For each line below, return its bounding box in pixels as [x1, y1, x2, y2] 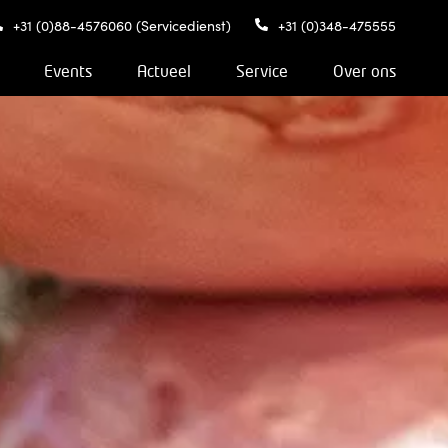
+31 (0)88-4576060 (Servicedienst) [9, 15, 231, 35]
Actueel [137, 63, 191, 81]
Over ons [333, 63, 396, 81]
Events [44, 63, 92, 81]
